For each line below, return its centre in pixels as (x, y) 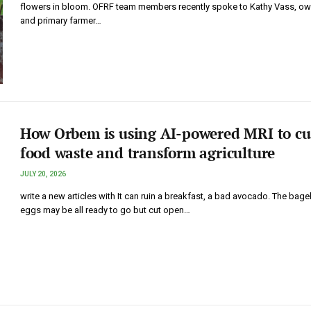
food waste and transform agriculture (148, 153)
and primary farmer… (60, 20)
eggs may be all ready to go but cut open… (105, 210)
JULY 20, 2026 (43, 174)
